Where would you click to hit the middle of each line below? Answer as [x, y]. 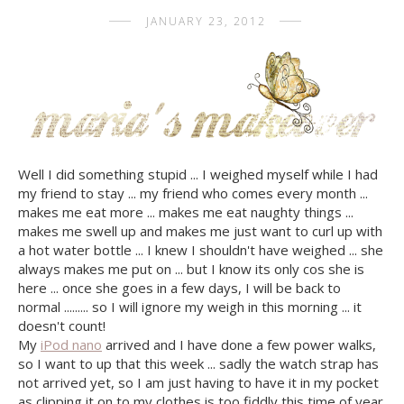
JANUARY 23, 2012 [206, 21]
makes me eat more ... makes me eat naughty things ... [186, 211]
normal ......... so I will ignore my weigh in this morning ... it [190, 306]
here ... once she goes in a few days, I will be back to [179, 287]
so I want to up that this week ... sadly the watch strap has [198, 363]
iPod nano [71, 344]
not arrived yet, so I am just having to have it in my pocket [198, 382]
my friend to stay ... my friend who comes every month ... [193, 193]
